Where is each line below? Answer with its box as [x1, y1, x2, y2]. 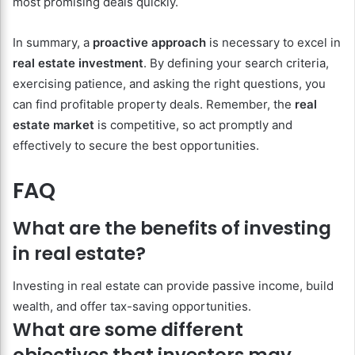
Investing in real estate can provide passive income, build [13, 277, 334, 293]
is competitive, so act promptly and [94, 116, 292, 132]
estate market [13, 116, 94, 132]
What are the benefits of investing [13, 216, 331, 242]
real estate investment [13, 55, 143, 71]
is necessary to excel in [206, 34, 341, 50]
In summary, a [13, 34, 93, 50]
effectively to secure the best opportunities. [13, 137, 259, 153]
